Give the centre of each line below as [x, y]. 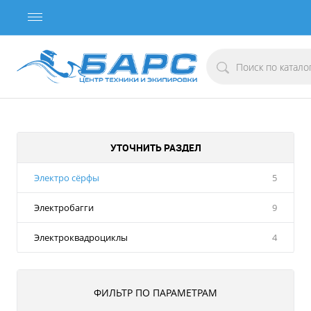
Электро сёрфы [67, 178]
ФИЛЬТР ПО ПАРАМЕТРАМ [155, 293]
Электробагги [64, 208]
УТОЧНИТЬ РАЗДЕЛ [155, 148]
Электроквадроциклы [81, 237]
